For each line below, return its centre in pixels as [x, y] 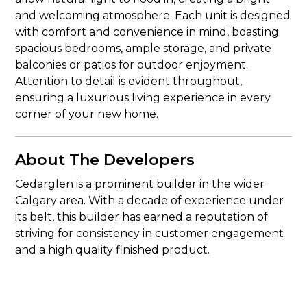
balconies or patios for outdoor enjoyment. [132, 65]
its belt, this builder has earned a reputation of [142, 217]
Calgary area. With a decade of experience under [150, 200]
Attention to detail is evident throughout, [129, 81]
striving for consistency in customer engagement [150, 233]
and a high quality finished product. [113, 250]
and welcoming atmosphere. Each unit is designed [153, 15]
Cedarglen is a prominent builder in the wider [140, 184]
